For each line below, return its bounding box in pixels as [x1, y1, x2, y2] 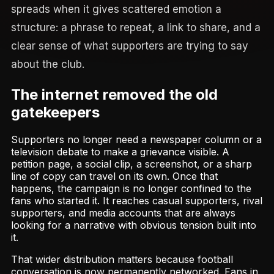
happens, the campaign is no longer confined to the [11, 182, 251, 194]
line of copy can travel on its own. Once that [11, 169, 218, 182]
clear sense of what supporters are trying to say [11, 39, 248, 52]
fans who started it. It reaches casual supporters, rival [11, 194, 262, 207]
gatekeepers [11, 103, 100, 121]
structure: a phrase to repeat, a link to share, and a [11, 21, 261, 34]
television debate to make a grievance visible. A [11, 145, 229, 158]
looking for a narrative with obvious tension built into [11, 218, 256, 231]
